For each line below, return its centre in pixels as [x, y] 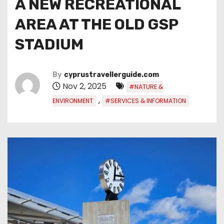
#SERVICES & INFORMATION [145, 100]
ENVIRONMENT [73, 100]
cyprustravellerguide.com [111, 74]
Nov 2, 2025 [84, 86]
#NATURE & [146, 86]
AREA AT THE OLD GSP [96, 24]
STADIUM [49, 44]
